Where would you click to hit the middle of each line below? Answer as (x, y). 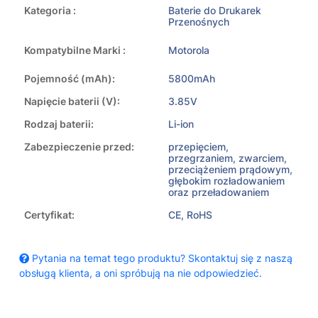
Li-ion (181, 124)
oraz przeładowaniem (219, 192)
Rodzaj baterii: (59, 124)
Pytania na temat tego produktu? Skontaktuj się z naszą (161, 258)
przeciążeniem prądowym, (230, 170)
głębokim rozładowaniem (226, 181)
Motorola (189, 50)
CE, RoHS (190, 215)
